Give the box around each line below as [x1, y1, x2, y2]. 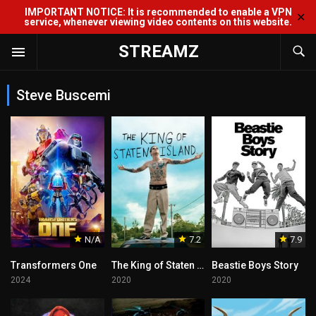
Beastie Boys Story [212, 259, 299, 271]
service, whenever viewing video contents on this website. [24, 16, 292, 28]
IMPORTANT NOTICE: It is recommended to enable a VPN [24, 6, 292, 18]
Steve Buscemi [16, 87, 111, 104]
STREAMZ [119, 42, 199, 61]
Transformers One [11, 259, 97, 271]
